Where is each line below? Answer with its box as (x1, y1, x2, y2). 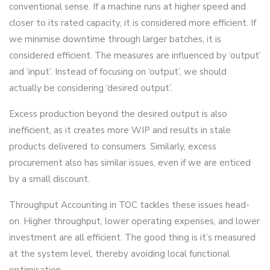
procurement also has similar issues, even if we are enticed (9, 157, 251, 169)
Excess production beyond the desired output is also (9, 108, 227, 120)
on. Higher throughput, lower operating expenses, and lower (9, 215, 260, 227)
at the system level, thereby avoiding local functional (9, 248, 230, 260)
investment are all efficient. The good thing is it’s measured (9, 231, 256, 243)
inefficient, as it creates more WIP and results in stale (9, 124, 231, 136)
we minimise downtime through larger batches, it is (9, 33, 221, 45)
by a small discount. (9, 173, 90, 185)
